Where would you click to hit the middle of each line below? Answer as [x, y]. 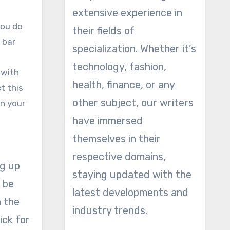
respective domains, [119, 157]
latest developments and [130, 193]
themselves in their [116, 139]
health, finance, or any [123, 85]
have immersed [107, 121]
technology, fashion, [119, 67]
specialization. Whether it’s [134, 49]
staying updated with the [132, 175]
